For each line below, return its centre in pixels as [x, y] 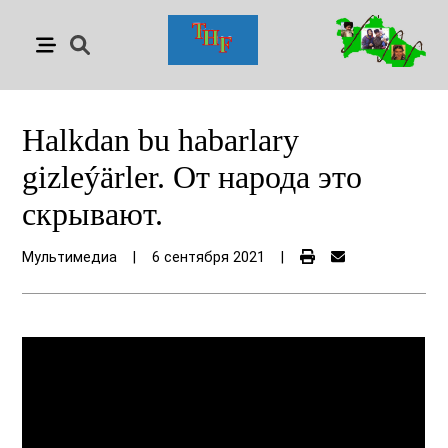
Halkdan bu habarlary [161, 140]
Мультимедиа [70, 257]
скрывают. [93, 214]
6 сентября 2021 [209, 257]
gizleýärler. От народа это [192, 177]
